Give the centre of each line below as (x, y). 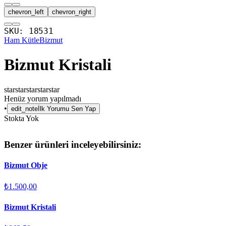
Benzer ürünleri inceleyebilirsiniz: (73, 144)
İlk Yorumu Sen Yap (67, 108)
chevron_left (26, 12)
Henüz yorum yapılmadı (43, 98)
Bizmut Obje (26, 165)
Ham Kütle (22, 40)
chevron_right (72, 12)
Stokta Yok (21, 118)
